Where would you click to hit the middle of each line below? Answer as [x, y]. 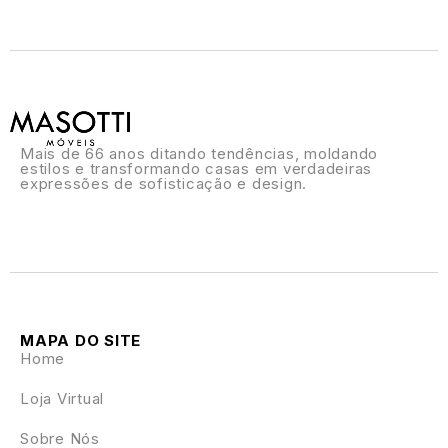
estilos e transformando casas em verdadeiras [196, 169]
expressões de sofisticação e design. [163, 184]
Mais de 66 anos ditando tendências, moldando [199, 154]
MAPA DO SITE [80, 341]
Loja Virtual [62, 399]
